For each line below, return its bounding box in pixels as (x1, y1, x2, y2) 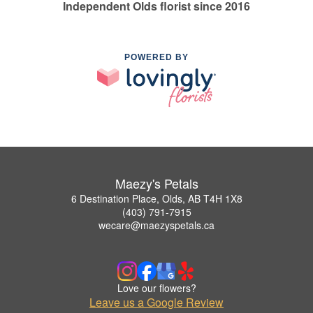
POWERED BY (124, 52, 189, 63)
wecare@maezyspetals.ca (99, 217, 214, 232)
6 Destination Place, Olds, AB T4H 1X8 (71, 191, 242, 205)
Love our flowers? (117, 280, 196, 295)
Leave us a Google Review (89, 293, 224, 310)
